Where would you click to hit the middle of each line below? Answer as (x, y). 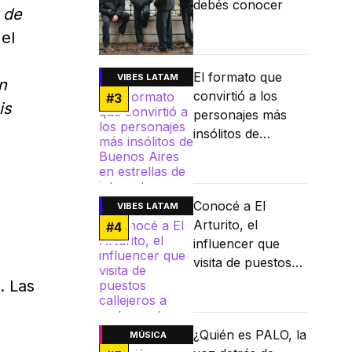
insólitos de (226, 134)
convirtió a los (235, 96)
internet (216, 191)
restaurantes (231, 301)
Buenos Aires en (243, 153)
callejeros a (227, 282)
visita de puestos (242, 263)
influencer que (236, 244)
